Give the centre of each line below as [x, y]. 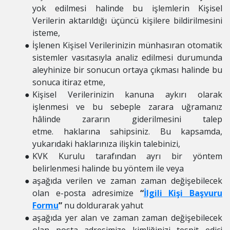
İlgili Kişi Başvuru [183, 193]
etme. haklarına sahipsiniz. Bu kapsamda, [127, 131]
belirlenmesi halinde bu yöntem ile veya [108, 168]
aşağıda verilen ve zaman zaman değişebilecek [127, 181]
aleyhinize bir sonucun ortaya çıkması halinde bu [127, 70]
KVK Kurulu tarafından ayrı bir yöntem [127, 156]
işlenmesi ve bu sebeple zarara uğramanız [127, 107]
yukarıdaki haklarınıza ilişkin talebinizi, [106, 144]
